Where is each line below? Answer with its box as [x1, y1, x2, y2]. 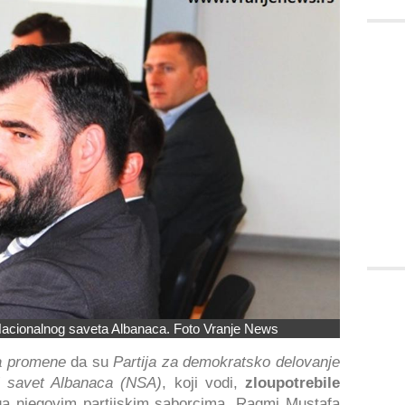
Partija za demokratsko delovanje [113, 353, 340, 371]
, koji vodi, [162, 374, 238, 391]
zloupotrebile [237, 374, 340, 391]
